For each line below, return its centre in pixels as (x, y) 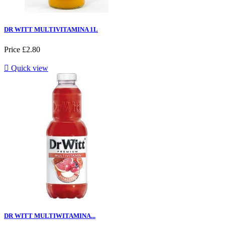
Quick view (29, 68)
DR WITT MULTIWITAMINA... (50, 215)
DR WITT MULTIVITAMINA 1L (51, 30)
